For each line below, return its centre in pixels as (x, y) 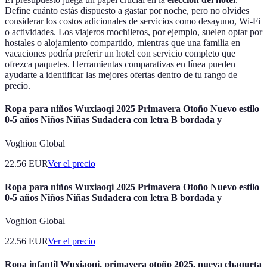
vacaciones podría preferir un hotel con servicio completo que (120, 54)
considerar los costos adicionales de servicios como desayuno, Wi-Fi (133, 21)
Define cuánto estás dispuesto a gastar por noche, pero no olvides (127, 11)
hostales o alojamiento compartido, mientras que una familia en (122, 43)
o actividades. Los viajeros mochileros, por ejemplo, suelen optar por (133, 32)
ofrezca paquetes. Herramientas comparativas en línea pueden (120, 64)
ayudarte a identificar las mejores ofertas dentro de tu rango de (121, 75)
